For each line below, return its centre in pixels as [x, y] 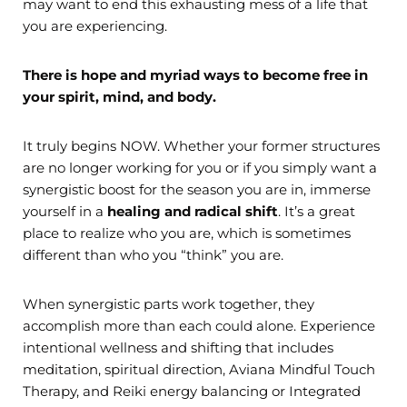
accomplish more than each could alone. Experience [199, 326]
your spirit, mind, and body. [119, 97]
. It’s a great [317, 212]
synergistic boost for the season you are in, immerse [197, 190]
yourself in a [65, 212]
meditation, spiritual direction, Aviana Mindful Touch [199, 370]
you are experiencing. [95, 26]
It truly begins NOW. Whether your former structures [201, 146]
